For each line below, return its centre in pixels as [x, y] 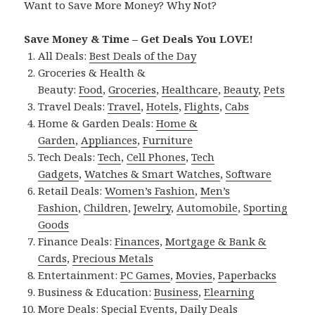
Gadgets [59, 173]
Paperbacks [247, 275]
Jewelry [153, 207]
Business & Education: [96, 291]
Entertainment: [79, 275]
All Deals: [64, 55]
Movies [194, 275]
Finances [137, 241]
